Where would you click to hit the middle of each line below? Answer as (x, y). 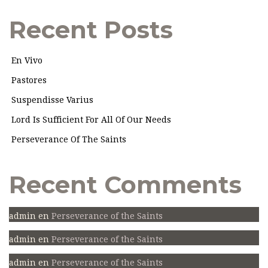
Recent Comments (125, 185)
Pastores (29, 80)
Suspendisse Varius (52, 100)
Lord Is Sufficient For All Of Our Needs (91, 120)
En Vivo (27, 61)
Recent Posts (91, 30)
